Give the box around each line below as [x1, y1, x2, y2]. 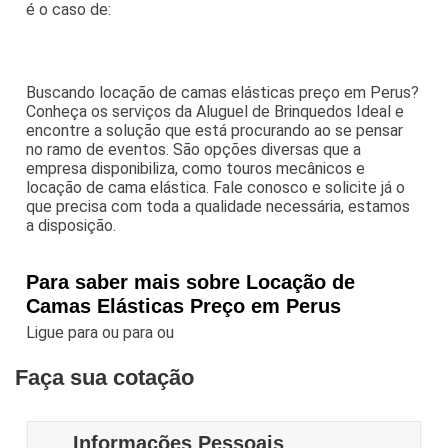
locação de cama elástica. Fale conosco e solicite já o [26, 177, 406, 197]
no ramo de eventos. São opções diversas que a [26, 139, 362, 159]
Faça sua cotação [15, 364, 195, 390]
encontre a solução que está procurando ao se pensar [26, 120, 404, 140]
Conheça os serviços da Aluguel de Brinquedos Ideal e [26, 101, 405, 121]
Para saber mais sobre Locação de [26, 270, 356, 293]
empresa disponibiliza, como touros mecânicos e [26, 158, 366, 178]
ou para [102, 322, 158, 342]
